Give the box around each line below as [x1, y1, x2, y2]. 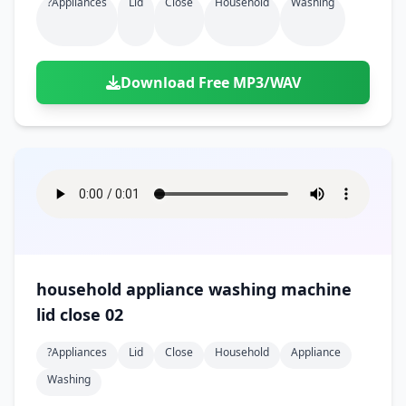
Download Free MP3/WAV [120, 72, 301, 92]
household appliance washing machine [36, 278, 352, 300]
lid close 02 [36, 304, 123, 325]
